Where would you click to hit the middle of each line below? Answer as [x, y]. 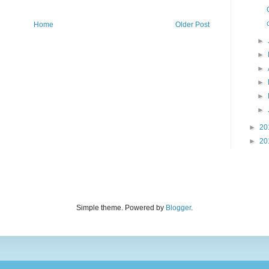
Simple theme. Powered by [121, 208]
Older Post [192, 25]
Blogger [178, 208]
